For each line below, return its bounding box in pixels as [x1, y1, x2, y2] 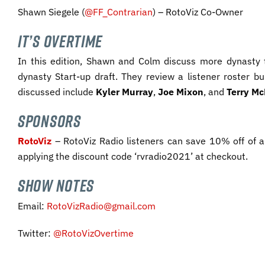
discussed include [18, 86, 96, 98]
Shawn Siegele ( [18, 6, 85, 18]
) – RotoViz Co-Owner [153, 6, 243, 18]
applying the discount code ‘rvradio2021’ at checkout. [18, 150, 248, 163]
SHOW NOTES [18, 173, 94, 198]
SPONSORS [18, 109, 81, 134]
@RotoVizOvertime [53, 227, 134, 239]
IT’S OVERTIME [18, 29, 103, 54]
